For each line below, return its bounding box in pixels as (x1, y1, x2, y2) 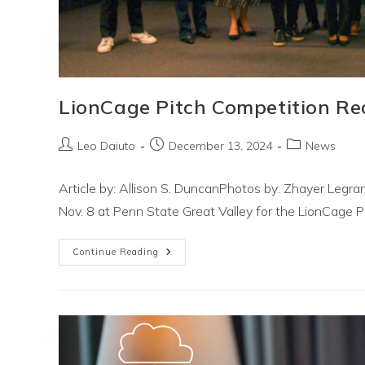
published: (149, 153, 202, 169)
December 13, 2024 (169, 138, 272, 153)
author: (58, 153, 96, 169)
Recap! (158, 279, 199, 294)
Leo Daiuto (77, 138, 135, 153)
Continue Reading (73, 245, 159, 257)
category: (286, 153, 336, 169)
